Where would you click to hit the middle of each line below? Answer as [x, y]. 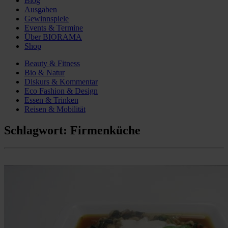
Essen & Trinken [51, 100]
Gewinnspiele [47, 18]
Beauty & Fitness [52, 63]
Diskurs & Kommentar [61, 81]
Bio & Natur [45, 72]
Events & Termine [54, 27]
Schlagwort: [37, 131]
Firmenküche [105, 131]
